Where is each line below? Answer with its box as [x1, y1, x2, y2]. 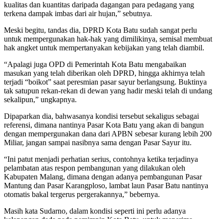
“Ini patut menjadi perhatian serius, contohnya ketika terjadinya [4, 154, 198, 163]
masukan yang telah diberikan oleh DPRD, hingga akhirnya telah [4, 68, 205, 77]
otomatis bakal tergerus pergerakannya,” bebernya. [4, 190, 160, 198]
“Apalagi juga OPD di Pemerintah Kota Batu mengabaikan [4, 60, 186, 68]
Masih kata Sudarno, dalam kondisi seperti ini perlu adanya [4, 206, 186, 215]
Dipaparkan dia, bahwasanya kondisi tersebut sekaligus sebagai [4, 111, 199, 120]
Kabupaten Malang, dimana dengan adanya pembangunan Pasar [4, 172, 202, 181]
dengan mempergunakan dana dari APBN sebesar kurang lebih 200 [4, 129, 212, 138]
